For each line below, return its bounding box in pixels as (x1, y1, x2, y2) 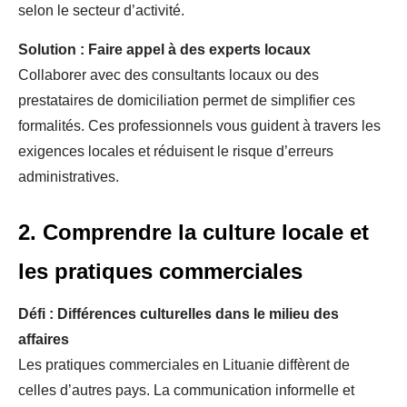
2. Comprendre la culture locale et (18, 220, 369, 244)
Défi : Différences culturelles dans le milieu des (18, 306, 339, 322)
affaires (18, 332, 69, 347)
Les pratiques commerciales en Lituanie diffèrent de (18, 357, 350, 372)
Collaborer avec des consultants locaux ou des (18, 67, 319, 83)
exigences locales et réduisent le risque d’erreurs (18, 144, 333, 159)
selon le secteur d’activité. (18, 3, 184, 18)
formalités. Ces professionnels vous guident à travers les (18, 118, 381, 134)
